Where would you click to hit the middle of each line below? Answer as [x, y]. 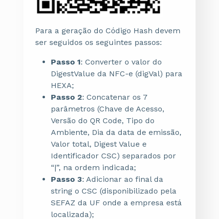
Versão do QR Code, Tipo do [103, 120]
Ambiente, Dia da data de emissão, [116, 132]
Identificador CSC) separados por [113, 156]
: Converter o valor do [121, 62]
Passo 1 [66, 62]
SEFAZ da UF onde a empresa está [116, 203]
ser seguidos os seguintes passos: [99, 42]
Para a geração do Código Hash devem [108, 31]
